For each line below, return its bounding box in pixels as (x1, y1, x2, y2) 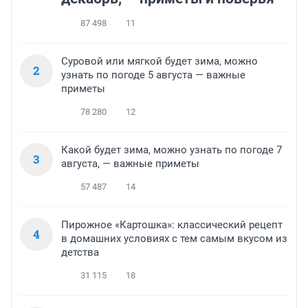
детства (61, 246, 99, 259)
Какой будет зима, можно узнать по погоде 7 (61, 144, 282, 157)
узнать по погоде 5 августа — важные (61, 69, 245, 82)
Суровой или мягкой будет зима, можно (61, 55, 258, 68)
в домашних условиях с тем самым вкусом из (61, 232, 287, 245)
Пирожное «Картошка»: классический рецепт (61, 219, 283, 232)
